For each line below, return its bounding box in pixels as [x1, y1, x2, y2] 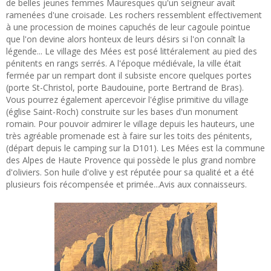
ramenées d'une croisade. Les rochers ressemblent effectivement [6, 8, 262, 21]
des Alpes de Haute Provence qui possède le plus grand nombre [6, 154, 256, 166]
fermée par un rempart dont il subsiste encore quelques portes [6, 69, 252, 81]
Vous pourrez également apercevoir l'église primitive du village [6, 93, 249, 105]
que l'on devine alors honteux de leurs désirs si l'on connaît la [6, 33, 245, 45]
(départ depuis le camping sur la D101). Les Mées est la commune [6, 142, 265, 154]
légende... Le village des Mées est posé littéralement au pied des [6, 45, 257, 57]
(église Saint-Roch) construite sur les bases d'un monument [6, 105, 238, 117]
